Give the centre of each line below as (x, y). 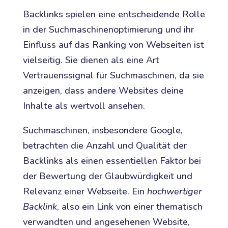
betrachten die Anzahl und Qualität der (105, 146)
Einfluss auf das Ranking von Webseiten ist (113, 45)
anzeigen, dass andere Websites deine (103, 91)
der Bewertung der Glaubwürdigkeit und (107, 176)
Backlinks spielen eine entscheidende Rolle (114, 15)
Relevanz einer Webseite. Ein (85, 192)
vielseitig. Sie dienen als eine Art (91, 60)
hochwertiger (174, 192)
